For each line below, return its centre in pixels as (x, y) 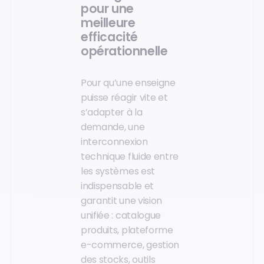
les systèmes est (118, 171)
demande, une (113, 127)
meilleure (108, 23)
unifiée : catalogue (121, 215)
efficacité (109, 37)
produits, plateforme (127, 230)
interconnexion (114, 141)
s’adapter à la (112, 112)
